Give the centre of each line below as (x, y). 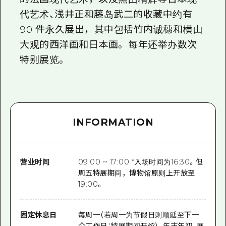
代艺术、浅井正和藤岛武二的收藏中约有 (106, 14)
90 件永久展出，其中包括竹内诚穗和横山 (111, 30)
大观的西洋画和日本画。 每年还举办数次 (108, 45)
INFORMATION (113, 122)
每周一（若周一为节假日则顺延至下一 (138, 215)
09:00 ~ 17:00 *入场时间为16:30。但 (140, 162)
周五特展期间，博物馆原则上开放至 (136, 173)
